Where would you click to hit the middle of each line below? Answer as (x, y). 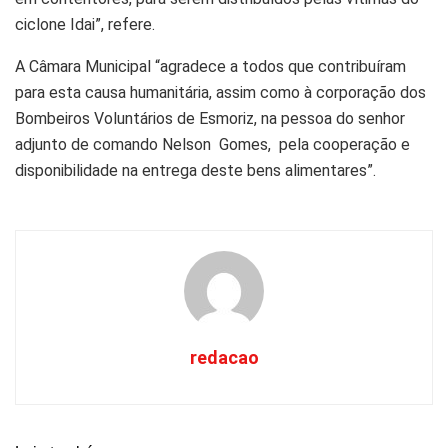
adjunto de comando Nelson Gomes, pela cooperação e (212, 145)
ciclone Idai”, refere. (85, 25)
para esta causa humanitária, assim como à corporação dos (220, 93)
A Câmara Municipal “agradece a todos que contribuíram (210, 67)
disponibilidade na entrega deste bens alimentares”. (195, 171)
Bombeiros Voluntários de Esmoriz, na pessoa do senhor (210, 119)
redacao (224, 358)
